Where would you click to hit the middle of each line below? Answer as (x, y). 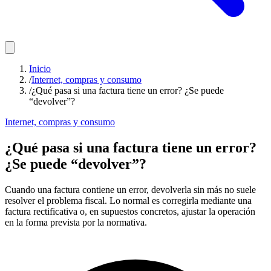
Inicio (40, 69)
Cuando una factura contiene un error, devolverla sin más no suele (130, 189)
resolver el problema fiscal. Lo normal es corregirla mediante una (128, 200)
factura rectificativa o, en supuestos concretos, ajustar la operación (130, 211)
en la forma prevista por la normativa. (76, 222)
